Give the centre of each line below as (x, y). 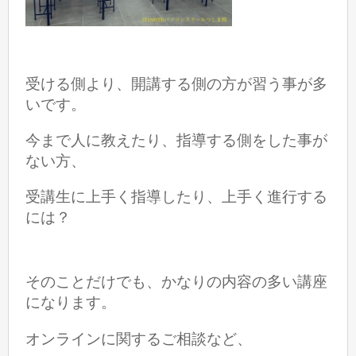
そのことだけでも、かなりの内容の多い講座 (177, 282)
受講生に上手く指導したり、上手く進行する (177, 197)
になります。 (71, 303)
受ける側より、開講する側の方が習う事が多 (177, 83)
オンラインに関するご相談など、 (139, 339)
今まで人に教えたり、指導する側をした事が (177, 140)
